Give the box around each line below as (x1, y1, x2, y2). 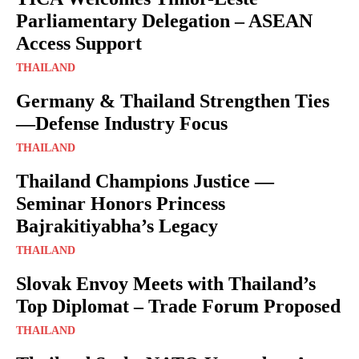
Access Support (16, 32, 142, 54)
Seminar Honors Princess (16, 192, 225, 214)
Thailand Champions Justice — (16, 170, 274, 192)
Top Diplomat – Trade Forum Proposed (16, 295, 341, 317)
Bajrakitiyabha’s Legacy (16, 215, 218, 236)
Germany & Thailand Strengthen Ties (16, 90, 329, 111)
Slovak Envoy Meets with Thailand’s (16, 272, 316, 294)
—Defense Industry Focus (16, 112, 228, 134)
